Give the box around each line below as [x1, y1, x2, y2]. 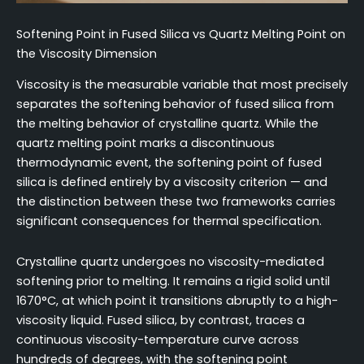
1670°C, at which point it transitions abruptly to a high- [16, 292, 338, 309]
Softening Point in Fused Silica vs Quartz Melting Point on [16, 25, 345, 42]
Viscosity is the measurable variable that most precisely [16, 76, 348, 93]
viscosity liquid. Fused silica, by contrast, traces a [16, 311, 305, 328]
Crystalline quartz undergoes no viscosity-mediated [16, 253, 324, 270]
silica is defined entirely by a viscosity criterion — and [16, 174, 327, 191]
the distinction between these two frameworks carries [16, 193, 336, 210]
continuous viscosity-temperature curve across [16, 331, 299, 348]
